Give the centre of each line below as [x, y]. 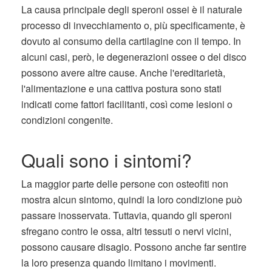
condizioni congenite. [67, 120]
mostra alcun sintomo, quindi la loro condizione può [132, 199]
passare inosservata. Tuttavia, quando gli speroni [127, 215]
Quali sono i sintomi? [107, 160]
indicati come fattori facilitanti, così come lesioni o [127, 104]
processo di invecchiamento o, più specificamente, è [133, 25]
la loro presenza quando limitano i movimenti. [119, 263]
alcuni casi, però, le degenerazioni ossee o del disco [134, 57]
